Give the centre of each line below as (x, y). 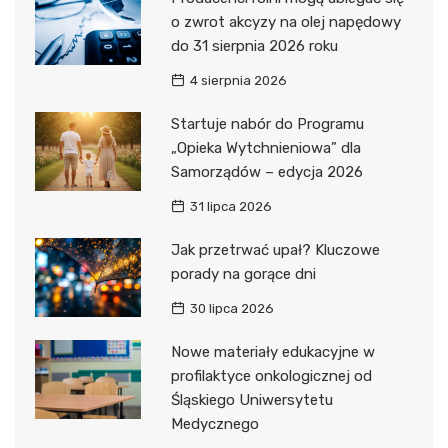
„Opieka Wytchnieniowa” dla (265, 148)
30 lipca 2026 (231, 308)
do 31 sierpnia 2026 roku (254, 46)
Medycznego (214, 424)
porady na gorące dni (243, 274)
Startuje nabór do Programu (267, 124)
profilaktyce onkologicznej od (271, 376)
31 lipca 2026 (230, 206)
